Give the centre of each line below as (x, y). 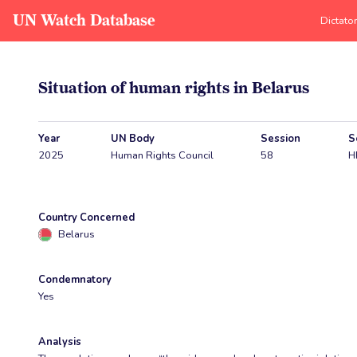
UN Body (133, 138)
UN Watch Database (84, 20)
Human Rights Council (163, 155)
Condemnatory (75, 280)
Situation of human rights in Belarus (174, 88)
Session (281, 138)
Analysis (60, 342)
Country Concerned (86, 218)
